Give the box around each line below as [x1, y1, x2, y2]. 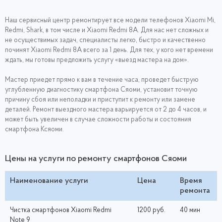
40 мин [180, 206, 200, 214]
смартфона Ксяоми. [5, 125, 64, 133]
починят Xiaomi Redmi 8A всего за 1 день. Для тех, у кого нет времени [5, 46, 213, 54]
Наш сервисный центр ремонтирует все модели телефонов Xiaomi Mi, [5, 16, 216, 24]
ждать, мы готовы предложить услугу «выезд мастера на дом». [5, 56, 189, 64]
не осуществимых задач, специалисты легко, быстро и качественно [5, 36, 206, 44]
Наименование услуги [10, 176, 88, 185]
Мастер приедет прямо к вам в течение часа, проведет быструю [5, 76, 199, 84]
